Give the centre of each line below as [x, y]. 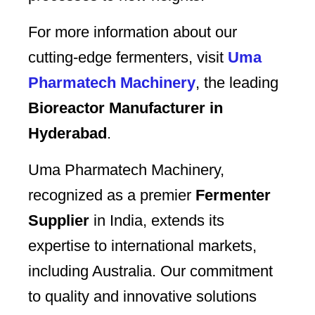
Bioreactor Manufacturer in [126, 108]
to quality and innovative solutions [142, 297]
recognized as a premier [112, 195]
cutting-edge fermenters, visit [128, 58]
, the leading [237, 83]
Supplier [59, 221]
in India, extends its [157, 221]
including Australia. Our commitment [150, 271]
